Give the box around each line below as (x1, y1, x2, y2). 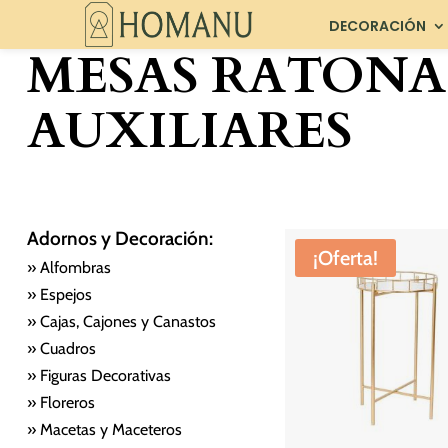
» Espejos (26, 284, 92, 304)
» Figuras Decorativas (26, 365, 171, 385)
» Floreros (26, 392, 95, 412)
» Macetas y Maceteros (26, 419, 182, 439)
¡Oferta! (312, 245, 378, 270)
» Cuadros (26, 338, 96, 358)
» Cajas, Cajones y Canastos (26, 311, 216, 331)
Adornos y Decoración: (26, 226, 213, 250)
